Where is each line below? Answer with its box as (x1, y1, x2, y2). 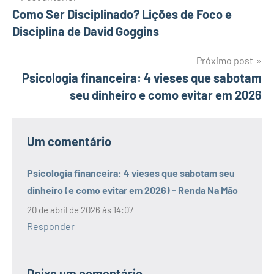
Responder (27, 220, 75, 232)
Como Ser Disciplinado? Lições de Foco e (12, 7, 232, 22)
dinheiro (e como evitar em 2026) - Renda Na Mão (27, 184, 238, 196)
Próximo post (196, 54, 253, 67)
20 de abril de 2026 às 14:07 (27, 204, 133, 215)
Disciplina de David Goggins (12, 24, 159, 39)
